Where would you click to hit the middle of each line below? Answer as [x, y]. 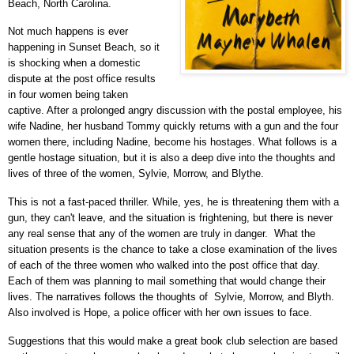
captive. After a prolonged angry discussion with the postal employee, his [175, 111]
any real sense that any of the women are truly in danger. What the [162, 234]
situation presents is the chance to [87, 250]
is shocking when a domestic [74, 63]
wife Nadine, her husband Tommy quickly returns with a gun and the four [173, 126]
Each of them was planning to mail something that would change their [167, 281]
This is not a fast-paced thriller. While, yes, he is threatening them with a [173, 202]
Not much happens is [58, 32]
